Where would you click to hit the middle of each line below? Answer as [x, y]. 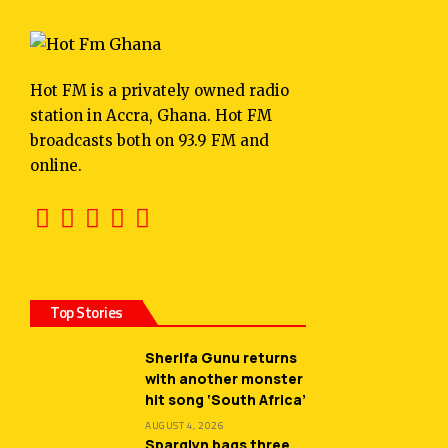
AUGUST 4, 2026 [184, 426]
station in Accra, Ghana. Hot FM [151, 116]
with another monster [224, 379]
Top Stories [86, 313]
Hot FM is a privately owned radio [159, 91]
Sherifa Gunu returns [221, 358]
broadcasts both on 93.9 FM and [149, 141]
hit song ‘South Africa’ [225, 400]
